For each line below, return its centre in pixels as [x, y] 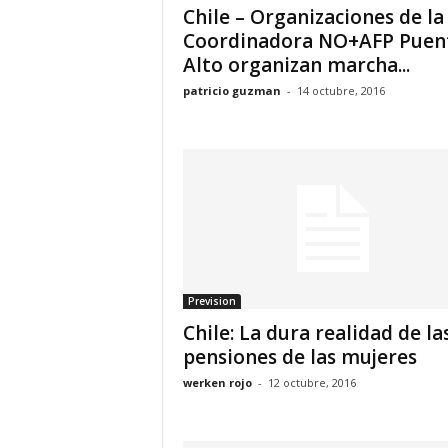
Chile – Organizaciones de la [313, 17]
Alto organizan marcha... [296, 65]
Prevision [211, 301]
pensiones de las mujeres [299, 357]
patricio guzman [231, 90]
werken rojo [217, 382]
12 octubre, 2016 [311, 382]
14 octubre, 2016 [340, 90]
